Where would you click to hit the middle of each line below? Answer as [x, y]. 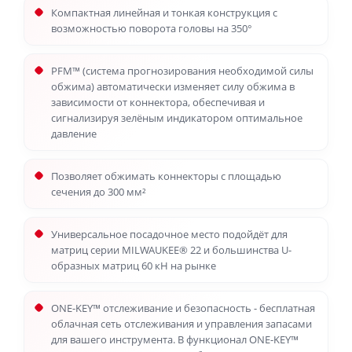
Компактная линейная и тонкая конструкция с [164, 13]
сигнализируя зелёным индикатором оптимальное [177, 118]
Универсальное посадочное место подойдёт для [169, 234]
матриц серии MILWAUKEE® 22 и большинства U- [171, 250]
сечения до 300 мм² [99, 192]
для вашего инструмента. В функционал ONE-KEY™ [175, 339]
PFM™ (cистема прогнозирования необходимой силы [182, 71]
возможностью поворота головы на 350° [152, 28]
